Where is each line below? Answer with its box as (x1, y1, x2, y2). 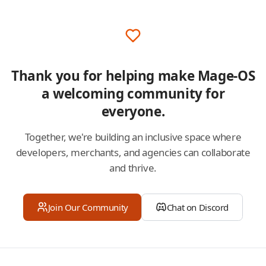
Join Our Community (47, 201, 128, 213)
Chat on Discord (166, 201, 229, 213)
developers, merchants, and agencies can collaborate (15, 145, 251, 159)
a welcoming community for (41, 84, 225, 103)
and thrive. (109, 160, 157, 175)
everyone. (101, 102, 165, 121)
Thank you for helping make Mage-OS (11, 66, 255, 85)
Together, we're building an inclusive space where (24, 129, 242, 144)
